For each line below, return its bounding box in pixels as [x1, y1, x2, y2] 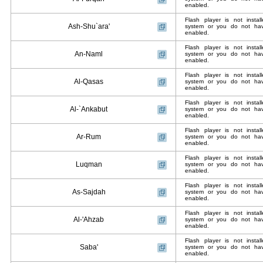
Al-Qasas [74, 77, 103, 86]
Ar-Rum [76, 133, 101, 141]
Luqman [75, 160, 102, 168]
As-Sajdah [72, 188, 106, 196]
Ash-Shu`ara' [68, 22, 110, 31]
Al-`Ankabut [70, 105, 107, 113]
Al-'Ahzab [73, 215, 104, 224]
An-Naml [75, 50, 103, 58]
